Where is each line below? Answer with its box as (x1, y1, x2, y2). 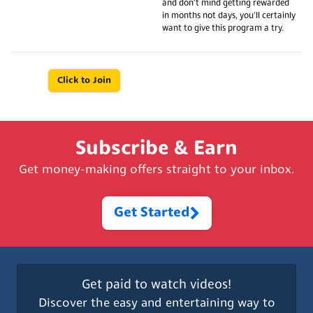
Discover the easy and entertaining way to (38, 297, 275, 310)
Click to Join (57, 75, 111, 85)
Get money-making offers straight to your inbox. (19, 163, 294, 176)
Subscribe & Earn (75, 138, 238, 159)
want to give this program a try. (162, 24, 284, 33)
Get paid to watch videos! (82, 278, 231, 292)
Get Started (113, 205, 190, 220)
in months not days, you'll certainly (162, 11, 296, 20)
